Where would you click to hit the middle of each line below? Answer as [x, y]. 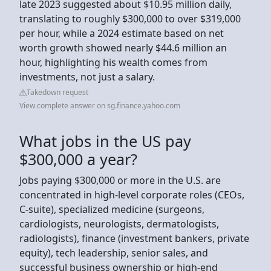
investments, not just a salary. [88, 77]
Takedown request [57, 92]
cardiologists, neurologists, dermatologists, [119, 224]
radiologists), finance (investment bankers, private [134, 238]
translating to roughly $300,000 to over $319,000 [130, 18]
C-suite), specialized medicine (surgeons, [112, 209]
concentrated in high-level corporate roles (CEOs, [132, 194]
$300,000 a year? [78, 159]
